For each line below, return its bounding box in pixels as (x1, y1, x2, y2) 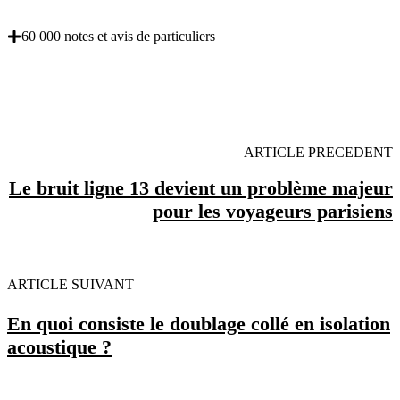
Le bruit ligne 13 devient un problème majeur (9, 177, 393, 200)
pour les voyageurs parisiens (153, 200, 393, 223)
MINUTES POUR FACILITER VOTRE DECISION (19, 79, 263, 92)
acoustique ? (7, 336, 112, 359)
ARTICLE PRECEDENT (244, 144, 393, 160)
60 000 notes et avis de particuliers (21, 28, 215, 44)
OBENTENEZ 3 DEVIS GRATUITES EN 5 (39, 65, 243, 79)
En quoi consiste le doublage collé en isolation (7, 312, 390, 336)
